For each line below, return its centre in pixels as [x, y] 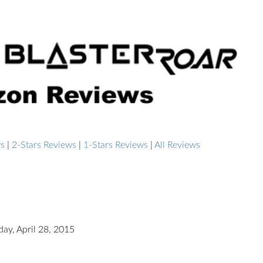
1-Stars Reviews [116, 145]
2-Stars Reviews [44, 145]
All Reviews [177, 145]
